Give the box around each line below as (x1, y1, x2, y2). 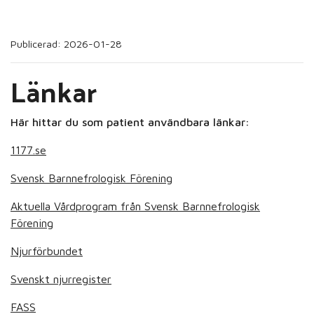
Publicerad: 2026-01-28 (11, 38, 122, 50)
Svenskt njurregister (11, 273, 111, 285)
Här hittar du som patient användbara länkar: (11, 116, 250, 128)
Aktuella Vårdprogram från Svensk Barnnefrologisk (11, 200, 260, 212)
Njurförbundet (11, 245, 83, 257)
